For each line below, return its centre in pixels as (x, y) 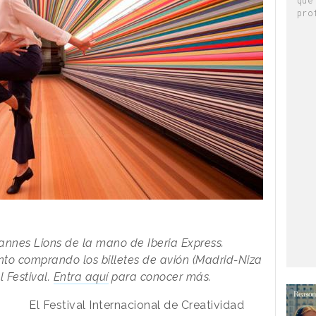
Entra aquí (81, 276)
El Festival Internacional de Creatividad (137, 305)
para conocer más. (160, 276)
